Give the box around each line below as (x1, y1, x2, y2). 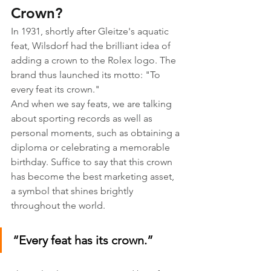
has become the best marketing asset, (11, 171, 177, 182)
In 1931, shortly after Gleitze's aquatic (11, 25, 171, 37)
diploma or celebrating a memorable (11, 142, 172, 153)
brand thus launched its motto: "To (11, 69, 163, 80)
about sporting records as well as (11, 113, 155, 124)
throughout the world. (11, 200, 105, 211)
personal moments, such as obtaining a (11, 127, 182, 139)
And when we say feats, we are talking (11, 98, 174, 109)
